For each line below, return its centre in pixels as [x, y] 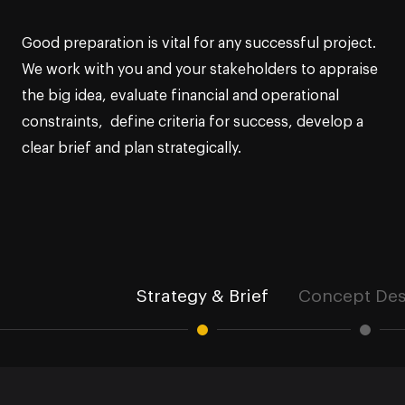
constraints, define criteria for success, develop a [193, 122]
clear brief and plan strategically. [132, 148]
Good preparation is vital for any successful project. [199, 43]
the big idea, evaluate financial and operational [180, 95]
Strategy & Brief [202, 297]
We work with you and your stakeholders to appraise [200, 69]
